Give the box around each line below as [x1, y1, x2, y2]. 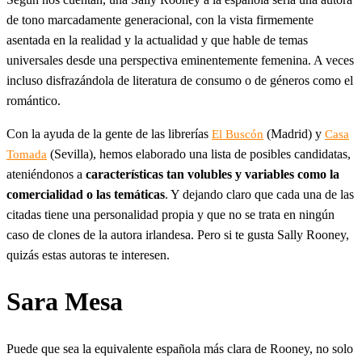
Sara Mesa [6, 287, 123, 317]
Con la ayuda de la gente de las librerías [6, 126, 212, 141]
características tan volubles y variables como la [86, 166, 339, 181]
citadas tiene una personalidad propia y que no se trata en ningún [6, 207, 335, 221]
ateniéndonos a [6, 166, 86, 181]
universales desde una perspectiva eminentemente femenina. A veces [6, 53, 354, 67]
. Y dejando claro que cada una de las [165, 187, 354, 201]
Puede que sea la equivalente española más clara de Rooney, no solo [6, 341, 353, 356]
